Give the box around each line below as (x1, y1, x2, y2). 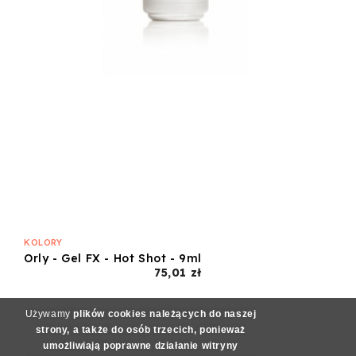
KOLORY (24, 236, 63, 248)
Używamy (25, 308, 71, 319)
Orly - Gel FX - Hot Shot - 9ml (24, 250, 202, 265)
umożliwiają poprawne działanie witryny (43, 340, 238, 351)
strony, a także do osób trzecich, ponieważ (35, 324, 246, 335)
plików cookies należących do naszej (70, 308, 257, 319)
